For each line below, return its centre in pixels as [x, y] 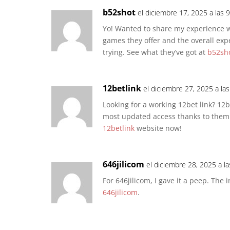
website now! [158, 128]
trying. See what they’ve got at [155, 52]
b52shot [119, 13]
